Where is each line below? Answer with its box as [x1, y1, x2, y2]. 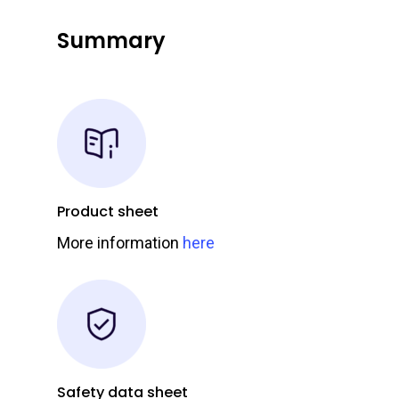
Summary [57, 26, 167, 56]
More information [57, 233, 183, 253]
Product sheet [57, 201, 159, 223]
